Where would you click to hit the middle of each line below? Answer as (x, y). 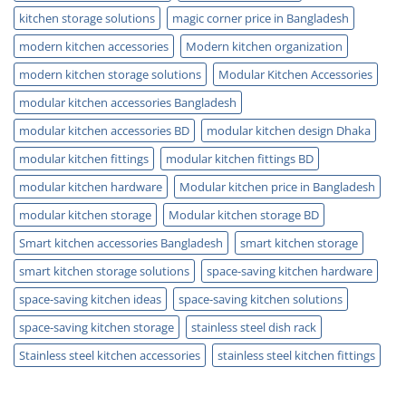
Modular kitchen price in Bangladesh (277, 187)
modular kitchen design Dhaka (289, 131)
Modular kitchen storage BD (244, 215)
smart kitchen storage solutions (104, 271)
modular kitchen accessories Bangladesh (128, 103)
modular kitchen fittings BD (240, 159)
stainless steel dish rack (254, 328)
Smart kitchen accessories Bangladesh (121, 243)
